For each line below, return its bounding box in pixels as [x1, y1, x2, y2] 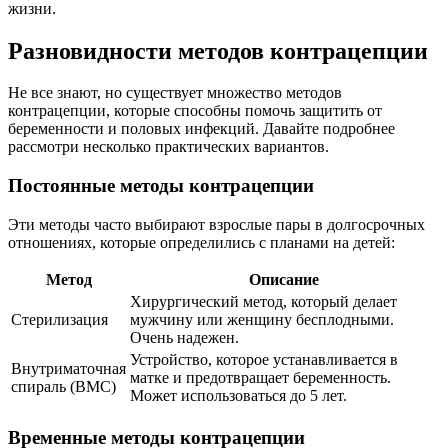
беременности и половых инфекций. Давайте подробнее [8, 120, 395, 138]
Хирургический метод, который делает [130, 292, 397, 310]
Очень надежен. [130, 328, 239, 346]
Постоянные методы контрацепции [8, 175, 314, 197]
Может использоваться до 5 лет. [130, 386, 347, 404]
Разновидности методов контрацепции [8, 37, 428, 64]
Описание [248, 270, 319, 288]
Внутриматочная [11, 359, 126, 377]
